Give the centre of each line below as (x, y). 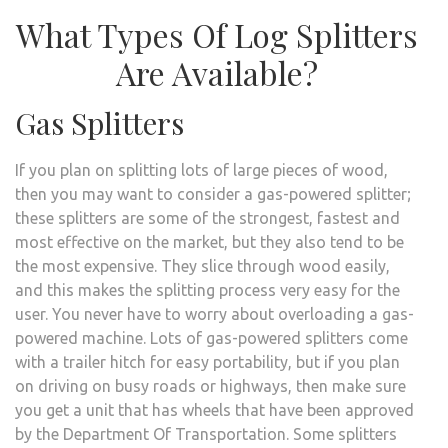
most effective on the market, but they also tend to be (209, 241)
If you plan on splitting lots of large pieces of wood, (201, 169)
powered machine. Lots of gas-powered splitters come (211, 337)
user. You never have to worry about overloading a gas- (214, 313)
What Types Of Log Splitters (216, 34)
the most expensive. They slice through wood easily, (202, 265)
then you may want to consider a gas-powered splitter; (213, 193)
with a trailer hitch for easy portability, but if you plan (207, 361)
